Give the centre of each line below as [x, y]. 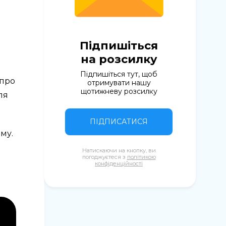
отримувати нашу [119, 83]
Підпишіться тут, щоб [119, 74]
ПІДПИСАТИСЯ [119, 122]
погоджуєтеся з [104, 157]
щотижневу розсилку [119, 91]
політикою [141, 157]
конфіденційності [119, 163]
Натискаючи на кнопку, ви [119, 150]
